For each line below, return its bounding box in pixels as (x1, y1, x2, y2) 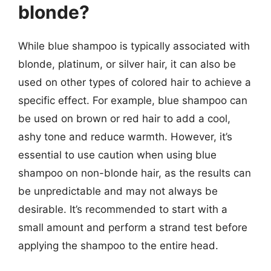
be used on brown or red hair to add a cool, (18, 112, 230, 125)
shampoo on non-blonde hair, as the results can (18, 166, 251, 179)
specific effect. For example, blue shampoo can (18, 94, 247, 106)
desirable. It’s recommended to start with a (18, 203, 227, 215)
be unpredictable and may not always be (18, 184, 218, 197)
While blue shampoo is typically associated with (18, 39, 250, 52)
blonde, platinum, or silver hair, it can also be (18, 57, 236, 70)
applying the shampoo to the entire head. (18, 239, 218, 252)
